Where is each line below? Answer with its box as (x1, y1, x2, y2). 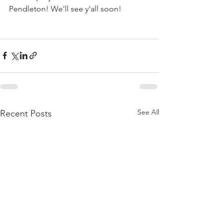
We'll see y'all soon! (49, 3, 121, 13)
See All (137, 107, 159, 116)
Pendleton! (9, 3, 49, 13)
